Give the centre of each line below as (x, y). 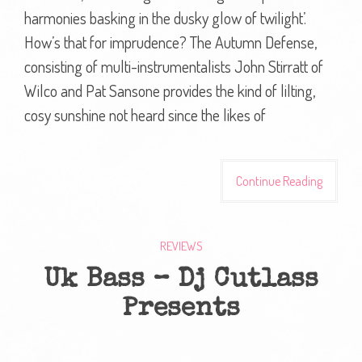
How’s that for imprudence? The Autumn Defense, (170, 42)
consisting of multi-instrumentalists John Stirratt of (174, 66)
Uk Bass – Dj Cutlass (181, 280)
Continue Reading (279, 181)
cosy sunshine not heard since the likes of (145, 114)
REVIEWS (181, 246)
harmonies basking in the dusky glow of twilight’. (165, 17)
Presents (181, 309)
